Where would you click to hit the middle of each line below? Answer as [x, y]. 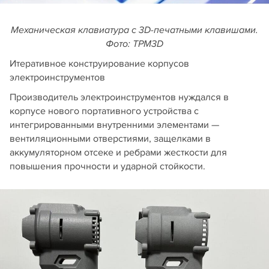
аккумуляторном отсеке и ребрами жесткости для [118, 152]
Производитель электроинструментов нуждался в [119, 97]
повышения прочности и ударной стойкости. [107, 166]
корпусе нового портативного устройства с [104, 111]
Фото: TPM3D [134, 44]
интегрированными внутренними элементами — [114, 125]
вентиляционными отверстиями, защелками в [110, 138]
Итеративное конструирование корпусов [99, 63]
